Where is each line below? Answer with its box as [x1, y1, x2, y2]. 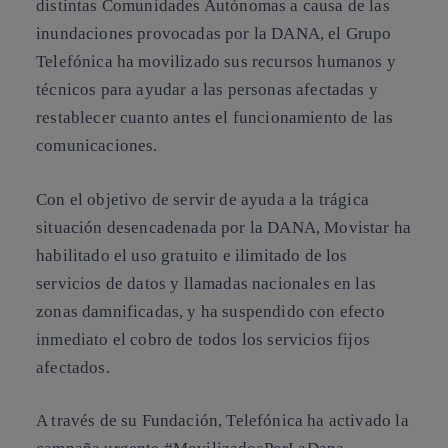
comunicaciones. [36, 136, 158, 155]
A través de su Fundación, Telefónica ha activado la [36, 411, 409, 430]
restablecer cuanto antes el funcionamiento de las [36, 108, 394, 127]
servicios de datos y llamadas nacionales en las [36, 273, 376, 293]
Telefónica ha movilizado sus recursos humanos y [36, 52, 396, 71]
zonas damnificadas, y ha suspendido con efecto [36, 301, 385, 321]
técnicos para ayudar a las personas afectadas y [36, 80, 378, 99]
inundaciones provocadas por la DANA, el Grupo [36, 24, 392, 43]
